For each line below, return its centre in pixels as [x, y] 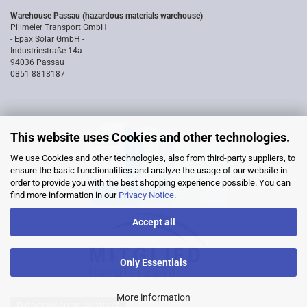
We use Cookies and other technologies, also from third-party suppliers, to [153, 158]
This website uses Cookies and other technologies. [150, 137]
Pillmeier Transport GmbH [59, 27]
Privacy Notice [146, 195]
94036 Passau [37, 62]
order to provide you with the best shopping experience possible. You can [150, 182]
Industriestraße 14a [46, 51]
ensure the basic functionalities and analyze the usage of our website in [149, 170]
